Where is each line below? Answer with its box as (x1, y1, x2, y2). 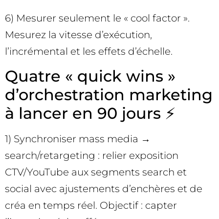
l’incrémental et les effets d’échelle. (5, 45, 173, 58)
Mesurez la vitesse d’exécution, (5, 29, 152, 41)
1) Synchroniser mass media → (5, 132, 151, 145)
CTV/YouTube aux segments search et (5, 166, 187, 178)
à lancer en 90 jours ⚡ (5, 103, 175, 123)
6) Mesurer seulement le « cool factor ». (5, 12, 190, 24)
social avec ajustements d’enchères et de (5, 182, 202, 195)
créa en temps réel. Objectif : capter (5, 199, 177, 211)
